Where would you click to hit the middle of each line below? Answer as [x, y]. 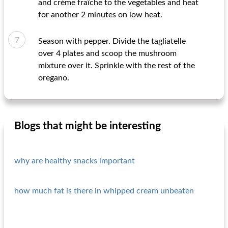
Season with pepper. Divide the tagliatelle [112, 41]
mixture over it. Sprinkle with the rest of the [117, 66]
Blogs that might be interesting [88, 126]
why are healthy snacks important [75, 161]
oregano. [54, 78]
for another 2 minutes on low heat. [100, 15]
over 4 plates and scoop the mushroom [107, 53]
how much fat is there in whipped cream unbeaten [104, 191]
